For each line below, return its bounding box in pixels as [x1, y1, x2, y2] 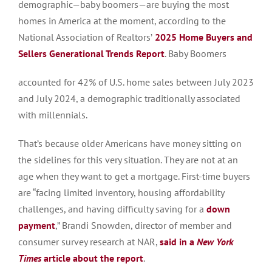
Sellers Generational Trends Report [18, 47, 165, 59]
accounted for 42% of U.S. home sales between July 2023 [18, 75, 254, 88]
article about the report [41, 251, 143, 264]
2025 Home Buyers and [152, 30, 253, 43]
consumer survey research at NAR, [18, 235, 160, 248]
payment [18, 219, 55, 231]
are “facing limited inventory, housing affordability [18, 186, 224, 199]
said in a [160, 235, 197, 248]
